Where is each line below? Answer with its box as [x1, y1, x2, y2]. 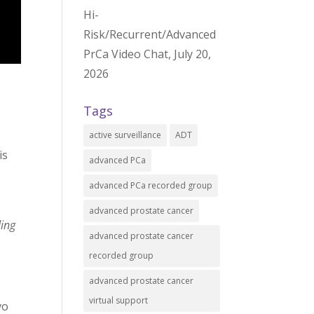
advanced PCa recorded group [89, 179, 213, 191]
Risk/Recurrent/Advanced [83, 27, 217, 42]
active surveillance [89, 129, 162, 141]
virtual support [89, 294, 149, 306]
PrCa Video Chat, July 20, [83, 46, 212, 62]
